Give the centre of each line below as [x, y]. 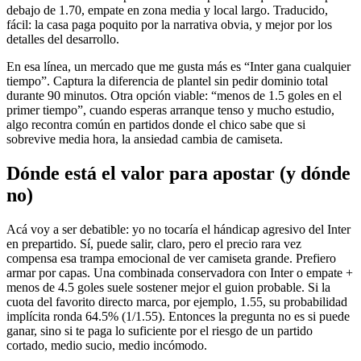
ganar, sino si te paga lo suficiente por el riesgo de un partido [160, 331]
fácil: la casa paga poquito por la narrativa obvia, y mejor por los [169, 25]
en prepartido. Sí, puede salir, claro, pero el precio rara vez [154, 244]
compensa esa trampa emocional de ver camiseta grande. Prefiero [171, 259]
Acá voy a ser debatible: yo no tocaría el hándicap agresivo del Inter [178, 230]
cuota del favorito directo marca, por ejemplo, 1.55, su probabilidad [177, 302]
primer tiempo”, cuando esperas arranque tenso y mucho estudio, [170, 110]
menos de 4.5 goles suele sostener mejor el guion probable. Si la [168, 288]
